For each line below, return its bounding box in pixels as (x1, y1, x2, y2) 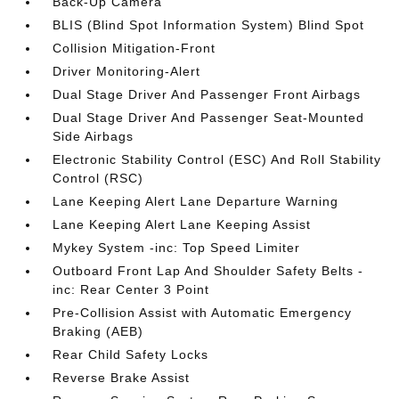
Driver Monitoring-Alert (53, 64, 201, 78)
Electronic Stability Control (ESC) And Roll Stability (53, 152, 382, 167)
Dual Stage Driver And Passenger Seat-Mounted (53, 110, 365, 125)
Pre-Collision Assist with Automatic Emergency (53, 305, 353, 320)
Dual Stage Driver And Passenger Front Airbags (53, 87, 362, 102)
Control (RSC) (53, 171, 144, 185)
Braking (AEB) (53, 324, 144, 338)
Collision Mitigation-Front (53, 41, 216, 55)
